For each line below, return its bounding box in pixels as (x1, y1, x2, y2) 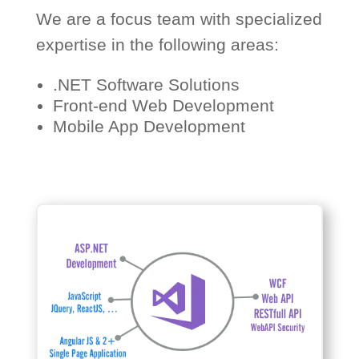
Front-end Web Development (52, 96, 274, 115)
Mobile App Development (52, 117, 245, 135)
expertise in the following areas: (35, 35, 279, 54)
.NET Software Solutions (52, 75, 240, 94)
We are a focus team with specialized (35, 10, 322, 28)
